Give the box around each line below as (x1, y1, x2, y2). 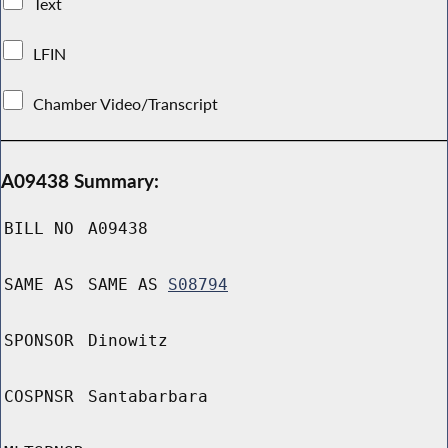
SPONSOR (4, 331, 74, 351)
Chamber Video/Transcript (29, 93, 223, 114)
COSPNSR (4, 387, 74, 407)
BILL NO (4, 219, 74, 239)
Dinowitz (88, 331, 168, 351)
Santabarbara (88, 387, 208, 407)
